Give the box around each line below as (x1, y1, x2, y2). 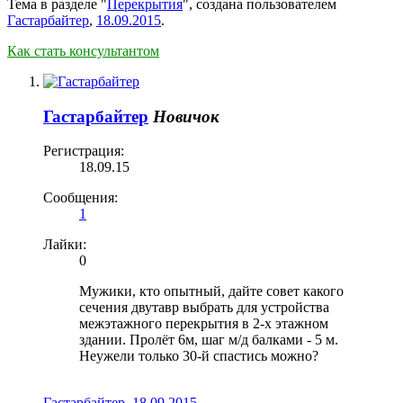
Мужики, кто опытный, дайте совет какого (79, 283, 344, 300)
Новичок (153, 106, 219, 126)
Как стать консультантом (7, 42, 159, 58)
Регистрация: (43, 143, 124, 159)
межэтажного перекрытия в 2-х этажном (79, 316, 328, 332)
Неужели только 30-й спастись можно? (79, 348, 318, 364)
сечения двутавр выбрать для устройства (79, 300, 329, 316)
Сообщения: (43, 190, 118, 206)
